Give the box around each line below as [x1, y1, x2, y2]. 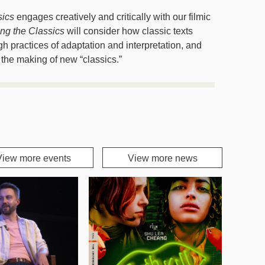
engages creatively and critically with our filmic [14, 12, 211, 22]
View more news [127, 153, 198, 163]
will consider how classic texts [64, 26, 193, 36]
